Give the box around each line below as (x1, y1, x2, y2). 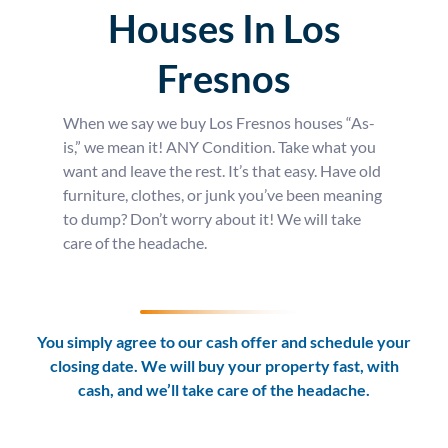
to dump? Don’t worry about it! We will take (62, 208, 361, 228)
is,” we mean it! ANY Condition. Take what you (62, 136, 376, 156)
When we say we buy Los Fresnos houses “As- (62, 112, 375, 132)
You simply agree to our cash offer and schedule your (37, 331, 411, 351)
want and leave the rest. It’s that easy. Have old (62, 160, 381, 180)
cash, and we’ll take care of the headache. (78, 379, 370, 399)
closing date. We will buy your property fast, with (49, 355, 399, 375)
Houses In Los (107, 4, 341, 51)
